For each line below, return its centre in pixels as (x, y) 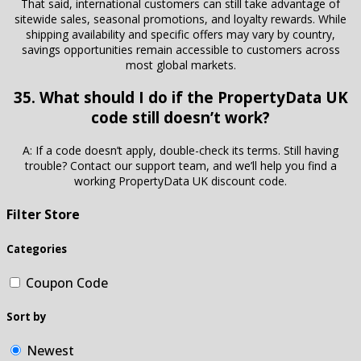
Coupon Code (67, 282)
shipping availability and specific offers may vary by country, (180, 34)
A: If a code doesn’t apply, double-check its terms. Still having (180, 151)
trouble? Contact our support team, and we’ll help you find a (180, 166)
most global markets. (180, 64)
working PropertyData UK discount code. (180, 181)
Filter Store (43, 215)
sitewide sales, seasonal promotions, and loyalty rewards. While (180, 19)
